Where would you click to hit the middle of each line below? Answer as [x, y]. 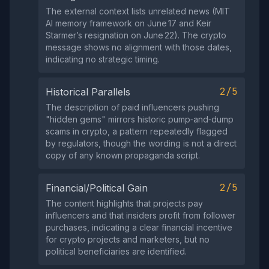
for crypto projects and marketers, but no [128, 239]
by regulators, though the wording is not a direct [141, 143]
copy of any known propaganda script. [123, 155]
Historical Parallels [88, 92]
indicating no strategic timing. [103, 59]
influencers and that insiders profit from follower [141, 215]
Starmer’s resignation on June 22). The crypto [136, 35]
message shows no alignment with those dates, [139, 47]
